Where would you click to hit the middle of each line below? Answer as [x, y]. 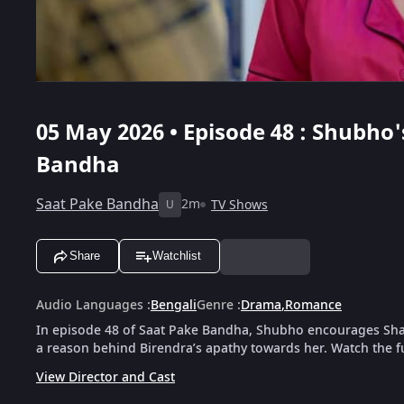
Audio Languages [90, 305]
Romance [313, 305]
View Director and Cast [106, 377]
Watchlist [177, 256]
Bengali [174, 305]
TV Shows [239, 205]
